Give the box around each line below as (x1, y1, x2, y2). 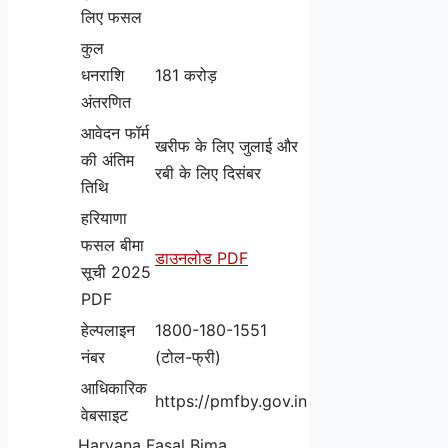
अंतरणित (81, 91, 131, 112)
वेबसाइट (81, 404, 128, 425)
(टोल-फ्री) (155, 346, 221, 367)
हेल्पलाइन (81, 319, 135, 340)
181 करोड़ (155, 64, 217, 85)
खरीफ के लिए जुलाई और (155, 135, 298, 156)
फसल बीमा (81, 234, 144, 255)
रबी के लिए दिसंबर (155, 162, 261, 183)
